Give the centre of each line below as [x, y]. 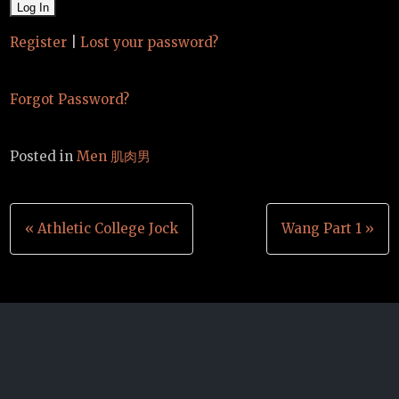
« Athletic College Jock [102, 229]
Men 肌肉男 [114, 157]
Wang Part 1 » [327, 229]
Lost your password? [150, 43]
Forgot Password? [70, 100]
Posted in [44, 157]
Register [39, 43]
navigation [80, 262]
